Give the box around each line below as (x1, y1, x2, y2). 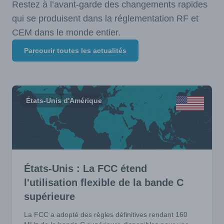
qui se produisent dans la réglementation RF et (12, 13, 198, 23)
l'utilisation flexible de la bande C (24, 177, 183, 188)
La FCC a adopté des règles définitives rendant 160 (24, 210, 187, 218)
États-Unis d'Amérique (26, 96, 102, 104)
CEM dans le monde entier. (12, 27, 120, 37)
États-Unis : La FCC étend (24, 163, 147, 174)
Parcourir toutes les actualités (24, 46, 126, 54)
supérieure (24, 191, 75, 202)
